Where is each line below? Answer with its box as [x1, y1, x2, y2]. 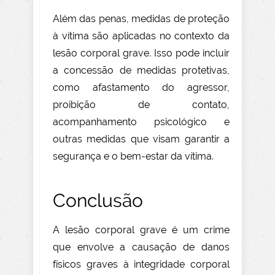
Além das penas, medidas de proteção [53, 13, 230, 25]
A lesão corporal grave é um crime [53, 224, 230, 236]
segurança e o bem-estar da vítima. [53, 150, 214, 163]
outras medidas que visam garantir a [53, 133, 230, 145]
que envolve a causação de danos [53, 241, 230, 254]
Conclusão [53, 190, 143, 212]
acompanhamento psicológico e [53, 116, 230, 128]
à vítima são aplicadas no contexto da [53, 30, 230, 42]
